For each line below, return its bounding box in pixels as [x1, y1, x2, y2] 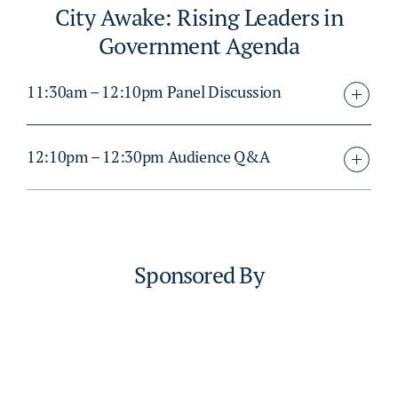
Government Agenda [98, 31, 300, 61]
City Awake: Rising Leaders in [54, 3, 344, 33]
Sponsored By [134, 260, 264, 291]
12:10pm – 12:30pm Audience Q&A [27, 147, 270, 168]
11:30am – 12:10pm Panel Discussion [27, 82, 282, 103]
